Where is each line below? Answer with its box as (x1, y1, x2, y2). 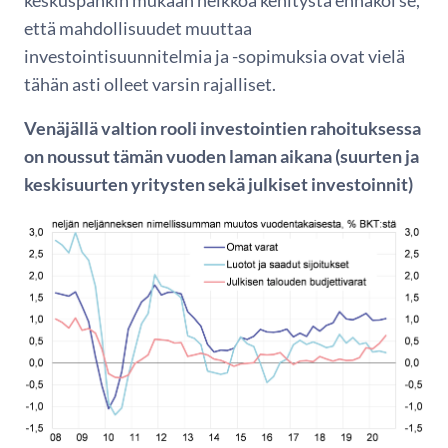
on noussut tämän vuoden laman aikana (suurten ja (24, 144, 419, 167)
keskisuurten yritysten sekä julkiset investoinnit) (24, 172, 413, 195)
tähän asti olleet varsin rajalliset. (24, 72, 276, 95)
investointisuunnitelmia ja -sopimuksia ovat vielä (24, 44, 405, 67)
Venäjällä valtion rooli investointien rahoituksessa (24, 116, 421, 139)
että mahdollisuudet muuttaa (24, 16, 252, 39)
